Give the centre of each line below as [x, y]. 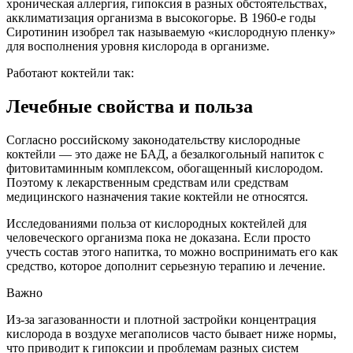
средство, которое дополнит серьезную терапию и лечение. [166, 266]
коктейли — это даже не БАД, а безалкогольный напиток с [165, 154]
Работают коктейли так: [70, 73]
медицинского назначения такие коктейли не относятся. [157, 197]
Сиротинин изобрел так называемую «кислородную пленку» [171, 32]
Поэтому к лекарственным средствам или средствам [147, 183]
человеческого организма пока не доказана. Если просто [158, 238]
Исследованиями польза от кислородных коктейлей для [156, 224]
